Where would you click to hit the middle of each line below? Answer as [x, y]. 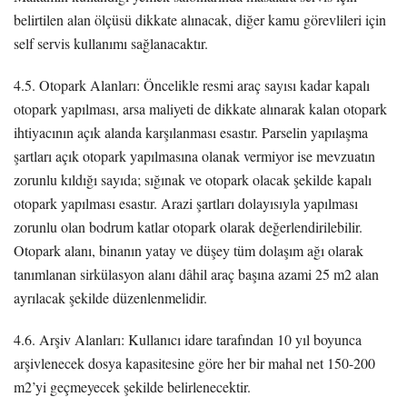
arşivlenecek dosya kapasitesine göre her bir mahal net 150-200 [194, 362]
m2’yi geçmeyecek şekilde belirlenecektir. [132, 386]
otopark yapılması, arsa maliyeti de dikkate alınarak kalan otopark [200, 108]
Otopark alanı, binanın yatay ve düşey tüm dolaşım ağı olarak [189, 250]
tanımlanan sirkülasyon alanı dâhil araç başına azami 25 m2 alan [196, 273]
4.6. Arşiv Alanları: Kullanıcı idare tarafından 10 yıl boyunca [188, 339]
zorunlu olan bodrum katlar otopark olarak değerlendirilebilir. [188, 226]
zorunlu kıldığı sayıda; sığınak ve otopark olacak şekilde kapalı [193, 179]
